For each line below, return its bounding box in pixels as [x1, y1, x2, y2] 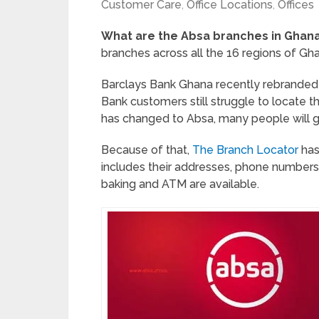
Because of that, [101, 143, 192, 157]
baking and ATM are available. [101, 177, 259, 191]
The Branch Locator [192, 143, 298, 157]
